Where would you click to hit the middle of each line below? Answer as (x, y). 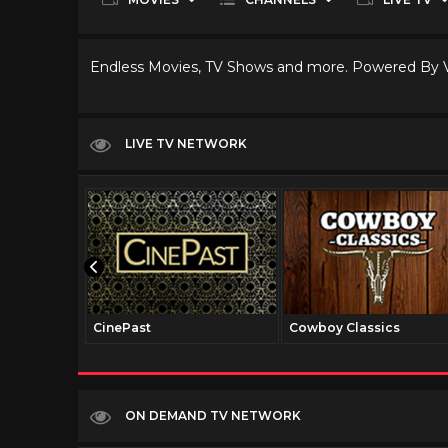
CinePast (122, 327)
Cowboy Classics (344, 327)
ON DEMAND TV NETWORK (213, 415)
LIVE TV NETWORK (186, 143)
